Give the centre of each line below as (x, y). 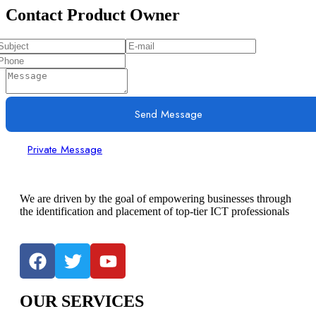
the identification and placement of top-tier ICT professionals (154, 212)
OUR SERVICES (82, 302)
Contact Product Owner (93, 15)
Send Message (169, 115)
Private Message (65, 150)
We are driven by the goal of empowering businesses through (156, 199)
